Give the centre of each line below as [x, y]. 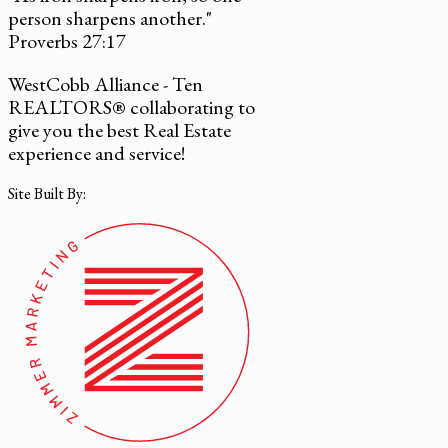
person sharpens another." [110, 17]
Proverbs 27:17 [67, 40]
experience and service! [96, 152]
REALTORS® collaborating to [131, 106]
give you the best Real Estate [119, 129]
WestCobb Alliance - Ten [105, 83]
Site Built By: [47, 193]
